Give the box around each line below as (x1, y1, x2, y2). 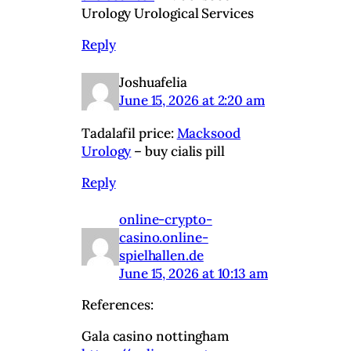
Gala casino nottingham (81, 327, 230, 345)
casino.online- (119, 228, 208, 246)
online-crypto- (119, 210, 212, 228)
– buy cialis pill (131, 142, 225, 160)
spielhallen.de (119, 246, 204, 264)
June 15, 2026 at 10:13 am (119, 264, 268, 282)
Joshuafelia (119, 74, 188, 92)
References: (81, 295, 154, 313)
